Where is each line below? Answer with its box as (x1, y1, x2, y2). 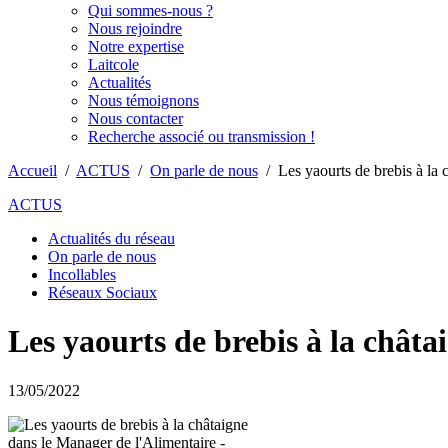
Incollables (48, 266, 116, 283)
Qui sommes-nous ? (88, 2, 213, 19)
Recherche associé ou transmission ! (88, 128, 315, 145)
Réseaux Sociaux (48, 284, 157, 301)
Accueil (8, 162, 57, 179)
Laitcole (88, 56, 139, 73)
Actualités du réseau (48, 230, 175, 247)
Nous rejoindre (88, 20, 182, 37)
